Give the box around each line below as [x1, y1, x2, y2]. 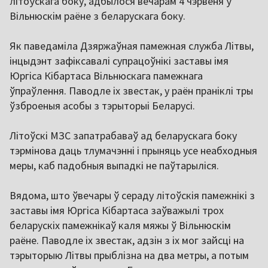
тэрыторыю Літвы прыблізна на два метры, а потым [10, 248, 249, 263]
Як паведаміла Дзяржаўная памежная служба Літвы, [10, 39, 254, 53]
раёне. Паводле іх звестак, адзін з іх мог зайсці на [10, 233, 244, 248]
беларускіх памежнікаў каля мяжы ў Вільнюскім [10, 218, 231, 233]
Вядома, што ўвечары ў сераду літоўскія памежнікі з [10, 188, 255, 203]
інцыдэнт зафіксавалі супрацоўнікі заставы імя [10, 54, 229, 68]
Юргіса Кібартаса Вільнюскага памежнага [10, 69, 203, 83]
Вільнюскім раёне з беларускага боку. [10, 9, 185, 23]
